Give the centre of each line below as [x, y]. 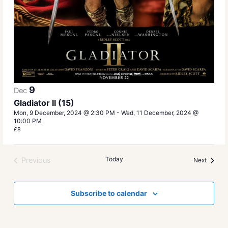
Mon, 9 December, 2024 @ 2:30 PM [65, 113]
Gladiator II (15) [44, 103]
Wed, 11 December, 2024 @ [160, 113]
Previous [36, 161]
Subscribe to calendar [109, 193]
